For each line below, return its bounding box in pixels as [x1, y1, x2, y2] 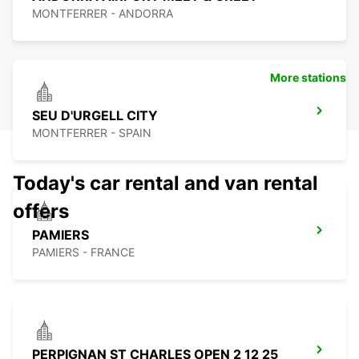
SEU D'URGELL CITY [32, 107, 158, 124]
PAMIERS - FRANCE [32, 245, 135, 260]
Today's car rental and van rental [13, 171, 318, 196]
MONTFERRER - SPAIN [32, 126, 151, 140]
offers [13, 200, 69, 224]
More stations [270, 71, 346, 85]
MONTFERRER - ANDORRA [32, 6, 173, 21]
